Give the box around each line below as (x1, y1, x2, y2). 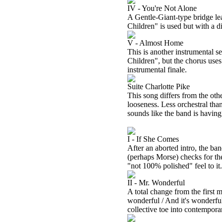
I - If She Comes (127, 135, 179, 143)
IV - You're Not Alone (127, 4, 197, 12)
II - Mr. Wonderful (127, 178, 185, 187)
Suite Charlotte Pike (127, 82, 190, 91)
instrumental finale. (127, 65, 187, 74)
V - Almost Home (127, 39, 183, 47)
